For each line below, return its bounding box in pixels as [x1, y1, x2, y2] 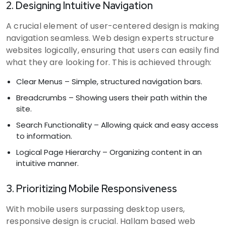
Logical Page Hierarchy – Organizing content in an [16, 146, 202, 157]
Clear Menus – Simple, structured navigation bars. [16, 76, 202, 87]
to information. [16, 130, 72, 141]
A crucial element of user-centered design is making [6, 20, 219, 32]
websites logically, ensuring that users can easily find [6, 44, 219, 56]
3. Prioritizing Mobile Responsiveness [6, 182, 177, 195]
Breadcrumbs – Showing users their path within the [16, 92, 207, 103]
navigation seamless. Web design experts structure [6, 32, 214, 44]
